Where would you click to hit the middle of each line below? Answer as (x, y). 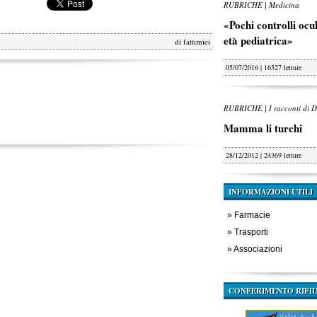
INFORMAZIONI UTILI (271, 192)
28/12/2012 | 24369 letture (264, 155)
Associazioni (258, 249)
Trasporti (251, 232)
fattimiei (197, 41)
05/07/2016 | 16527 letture (264, 67)
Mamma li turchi (263, 128)
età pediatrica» (258, 40)
